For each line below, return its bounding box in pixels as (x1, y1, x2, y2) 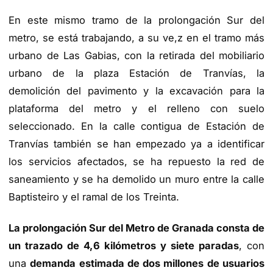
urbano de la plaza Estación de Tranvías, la (9, 66, 264, 79)
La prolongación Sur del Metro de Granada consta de (9, 221, 264, 234)
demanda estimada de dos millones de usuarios (30, 257, 265, 269)
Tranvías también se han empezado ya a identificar (9, 137, 264, 150)
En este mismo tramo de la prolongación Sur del (9, 13, 264, 26)
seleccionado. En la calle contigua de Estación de (9, 119, 264, 132)
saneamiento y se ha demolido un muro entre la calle (9, 172, 264, 185)
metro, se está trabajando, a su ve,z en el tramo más (9, 31, 264, 44)
